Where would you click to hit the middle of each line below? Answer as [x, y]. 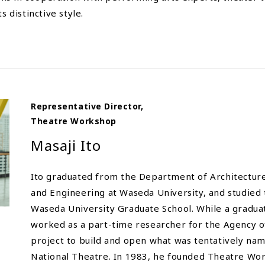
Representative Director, [87, 106]
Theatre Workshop [74, 121]
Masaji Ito [66, 145]
